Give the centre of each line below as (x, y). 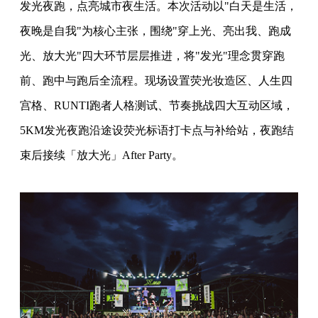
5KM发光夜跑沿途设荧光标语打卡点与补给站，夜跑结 (157, 131)
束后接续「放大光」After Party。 (102, 155)
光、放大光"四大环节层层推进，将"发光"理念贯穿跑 (152, 56)
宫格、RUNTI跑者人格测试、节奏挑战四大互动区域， (157, 106)
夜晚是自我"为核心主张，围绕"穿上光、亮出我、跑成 (155, 31)
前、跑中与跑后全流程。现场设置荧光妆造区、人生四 (156, 81)
